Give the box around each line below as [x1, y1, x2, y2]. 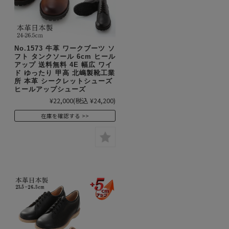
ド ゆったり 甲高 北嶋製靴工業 [14, 69, 115, 77]
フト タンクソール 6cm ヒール [14, 53, 116, 60]
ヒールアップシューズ [14, 85, 86, 93]
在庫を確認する [41, 111, 80, 120]
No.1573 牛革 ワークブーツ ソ [14, 44, 115, 52]
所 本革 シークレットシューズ [14, 77, 112, 85]
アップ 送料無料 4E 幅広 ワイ [14, 61, 112, 68]
